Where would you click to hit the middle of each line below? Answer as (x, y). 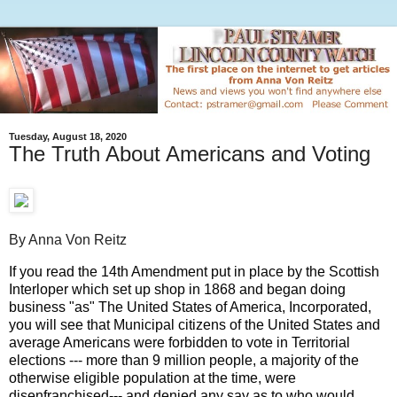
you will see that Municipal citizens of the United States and (195, 324)
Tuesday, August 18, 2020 (68, 137)
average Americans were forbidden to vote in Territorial (179, 342)
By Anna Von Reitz (70, 239)
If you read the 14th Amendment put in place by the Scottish (194, 271)
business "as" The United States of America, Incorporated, (190, 307)
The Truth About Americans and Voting (190, 154)
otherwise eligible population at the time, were (152, 378)
